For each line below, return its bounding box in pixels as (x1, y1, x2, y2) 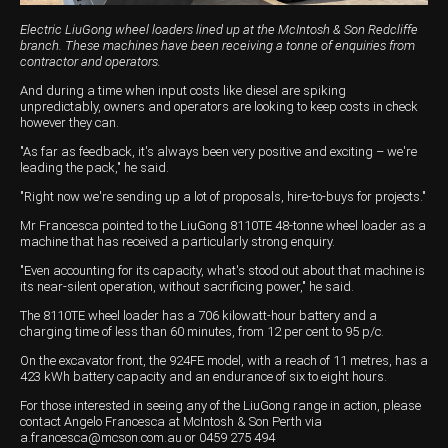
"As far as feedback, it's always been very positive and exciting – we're (20, 143, 417, 159)
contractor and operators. (20, 53, 161, 69)
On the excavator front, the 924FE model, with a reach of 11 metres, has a (20, 352, 428, 368)
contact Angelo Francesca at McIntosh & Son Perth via (20, 413, 322, 429)
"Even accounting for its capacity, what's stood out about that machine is (20, 262, 425, 278)
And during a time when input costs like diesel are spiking (20, 82, 346, 98)
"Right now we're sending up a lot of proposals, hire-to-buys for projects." (20, 188, 426, 204)
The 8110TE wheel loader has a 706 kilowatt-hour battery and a (20, 307, 377, 323)
